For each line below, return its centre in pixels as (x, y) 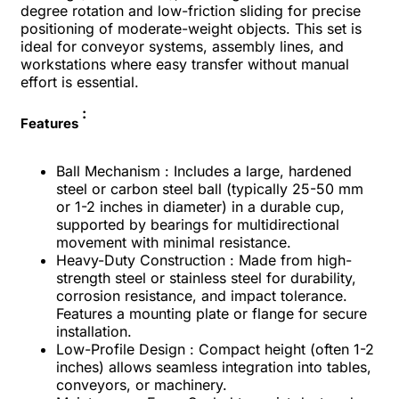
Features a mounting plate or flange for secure (212, 313)
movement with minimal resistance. (174, 242)
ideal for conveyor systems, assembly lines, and (182, 46)
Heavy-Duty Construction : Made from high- (204, 260)
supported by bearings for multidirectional (198, 224)
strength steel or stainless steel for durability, (206, 277)
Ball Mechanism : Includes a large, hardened (204, 171)
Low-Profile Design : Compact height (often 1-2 (215, 349)
